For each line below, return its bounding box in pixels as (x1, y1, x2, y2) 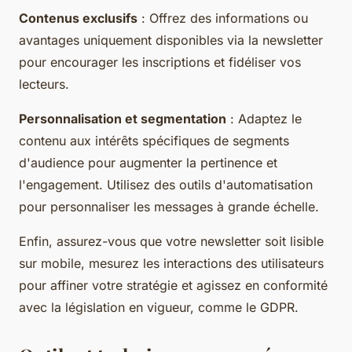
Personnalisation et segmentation (19, 111, 226, 127)
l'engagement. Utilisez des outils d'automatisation (19, 177, 313, 193)
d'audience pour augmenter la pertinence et (19, 155, 277, 171)
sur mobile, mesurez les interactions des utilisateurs (19, 255, 324, 272)
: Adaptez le (226, 111, 302, 127)
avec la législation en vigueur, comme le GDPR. (19, 299, 299, 316)
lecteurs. (19, 76, 69, 93)
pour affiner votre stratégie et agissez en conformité (19, 277, 328, 294)
